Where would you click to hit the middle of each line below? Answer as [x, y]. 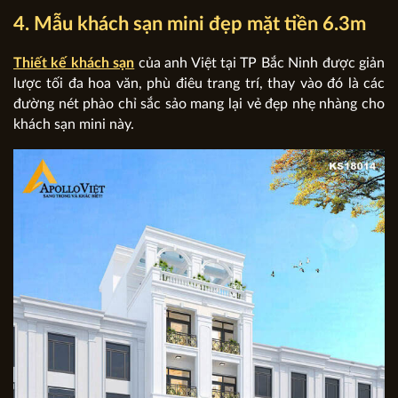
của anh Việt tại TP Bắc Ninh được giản [259, 63]
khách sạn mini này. [74, 124]
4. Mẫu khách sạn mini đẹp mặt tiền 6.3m [190, 24]
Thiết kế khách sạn [74, 63]
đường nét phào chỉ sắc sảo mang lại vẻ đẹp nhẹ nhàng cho [199, 104]
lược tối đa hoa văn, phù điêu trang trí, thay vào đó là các [199, 84]
